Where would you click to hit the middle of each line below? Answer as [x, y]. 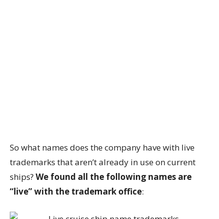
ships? [23, 177]
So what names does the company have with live [102, 148]
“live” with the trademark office [76, 192]
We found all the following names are [114, 177]
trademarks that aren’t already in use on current [103, 162]
